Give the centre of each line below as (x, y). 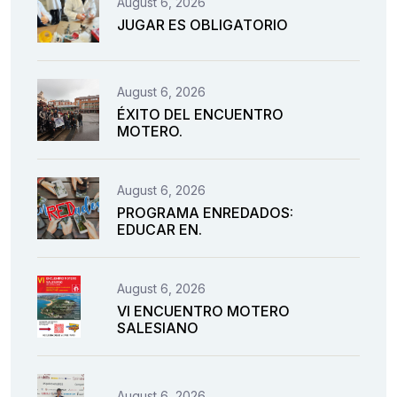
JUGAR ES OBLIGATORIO (202, 24)
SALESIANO (158, 328)
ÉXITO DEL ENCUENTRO (200, 115)
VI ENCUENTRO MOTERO (203, 311)
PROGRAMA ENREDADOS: (205, 213)
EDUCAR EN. (160, 230)
